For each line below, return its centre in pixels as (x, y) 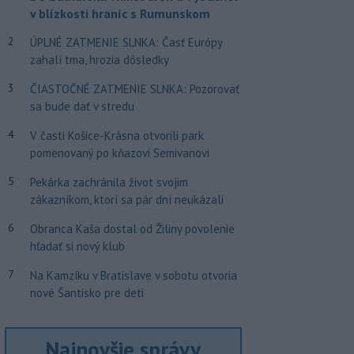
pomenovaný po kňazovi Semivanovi (119, 153)
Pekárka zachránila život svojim (109, 182)
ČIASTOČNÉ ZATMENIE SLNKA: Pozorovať (134, 89)
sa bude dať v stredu (82, 106)
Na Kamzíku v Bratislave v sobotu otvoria (133, 275)
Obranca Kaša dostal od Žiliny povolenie (132, 229)
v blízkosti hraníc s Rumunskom (120, 13)
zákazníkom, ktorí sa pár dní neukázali (126, 200)
